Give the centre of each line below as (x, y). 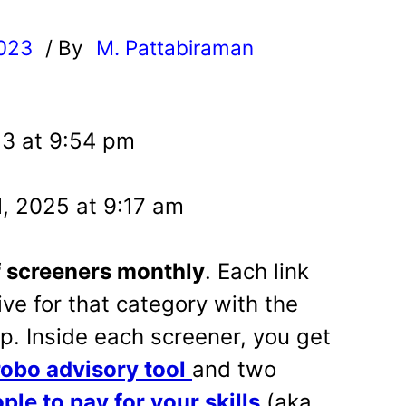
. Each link (257, 271)
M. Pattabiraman (175, 48)
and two (234, 369)
